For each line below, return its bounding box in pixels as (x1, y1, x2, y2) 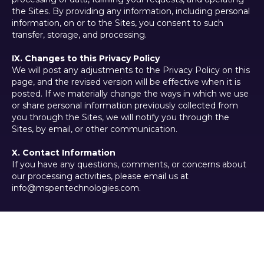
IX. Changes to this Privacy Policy (12, 53, 160, 64)
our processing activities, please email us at (12, 171, 189, 182)
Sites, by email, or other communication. (12, 124, 177, 135)
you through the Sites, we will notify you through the (12, 112, 229, 123)
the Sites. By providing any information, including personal (12, 6, 250, 17)
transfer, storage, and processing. (12, 29, 147, 41)
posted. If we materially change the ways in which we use (12, 88, 249, 100)
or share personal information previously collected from (12, 100, 238, 111)
